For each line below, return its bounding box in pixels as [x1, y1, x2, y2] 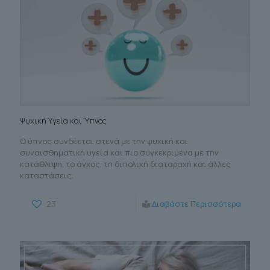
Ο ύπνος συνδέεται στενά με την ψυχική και [20, 136, 188, 147]
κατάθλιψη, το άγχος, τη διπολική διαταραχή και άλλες [20, 159, 231, 170]
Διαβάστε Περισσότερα [152, 198, 241, 210]
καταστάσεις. [20, 170, 74, 181]
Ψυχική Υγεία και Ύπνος [20, 115, 107, 127]
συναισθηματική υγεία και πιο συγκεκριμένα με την [20, 147, 219, 159]
